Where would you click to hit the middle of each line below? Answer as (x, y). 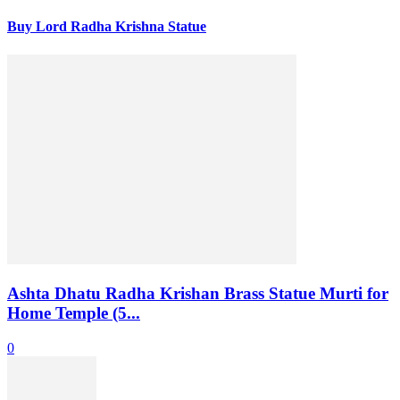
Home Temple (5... (74, 313)
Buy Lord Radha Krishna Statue (107, 27)
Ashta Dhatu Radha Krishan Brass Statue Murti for (198, 294)
